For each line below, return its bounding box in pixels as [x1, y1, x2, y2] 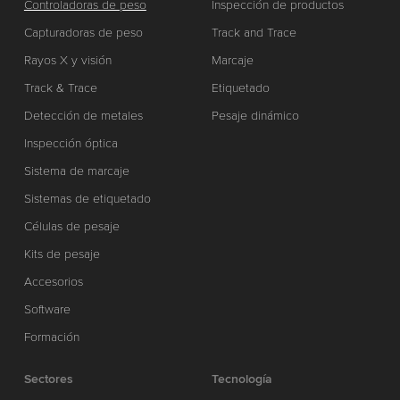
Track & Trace [23, 79, 97, 96]
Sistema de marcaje [23, 162, 129, 179]
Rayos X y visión [23, 52, 112, 68]
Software [23, 301, 71, 317]
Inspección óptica [23, 135, 118, 151]
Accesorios [23, 273, 83, 289]
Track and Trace [212, 24, 297, 40]
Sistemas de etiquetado [23, 190, 151, 206]
